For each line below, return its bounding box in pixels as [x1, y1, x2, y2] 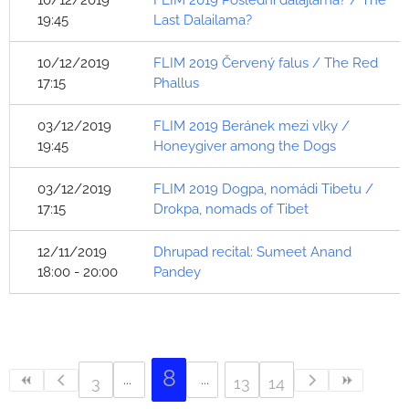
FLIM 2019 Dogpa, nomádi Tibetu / [153, 181, 373, 197]
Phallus [153, 75, 199, 91]
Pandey [153, 264, 201, 280]
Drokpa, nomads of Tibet [153, 201, 309, 217]
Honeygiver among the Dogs [153, 138, 336, 154]
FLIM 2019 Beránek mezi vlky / [153, 118, 350, 134]
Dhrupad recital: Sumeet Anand [153, 244, 351, 260]
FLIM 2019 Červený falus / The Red [153, 55, 378, 71]
